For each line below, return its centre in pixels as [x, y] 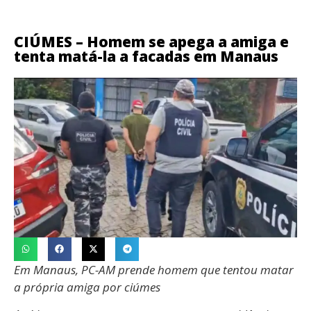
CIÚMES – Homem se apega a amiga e [151, 42]
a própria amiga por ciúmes [87, 287]
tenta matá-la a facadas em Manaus [146, 56]
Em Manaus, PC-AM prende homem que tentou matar [154, 269]
